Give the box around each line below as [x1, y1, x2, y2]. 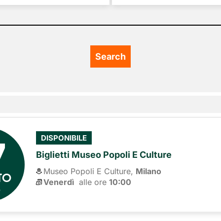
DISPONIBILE [41, 133, 87, 143]
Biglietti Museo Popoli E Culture [36, 149, 172, 160]
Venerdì [43, 177, 74, 187]
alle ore [74, 177, 110, 187]
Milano [136, 166, 162, 176]
